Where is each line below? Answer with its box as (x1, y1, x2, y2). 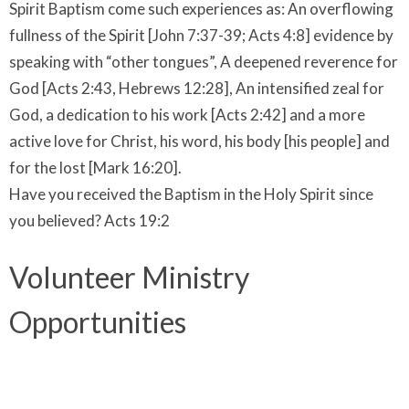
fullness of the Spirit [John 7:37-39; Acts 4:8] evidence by (9, 26, 393, 46)
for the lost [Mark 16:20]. (9, 158, 182, 178)
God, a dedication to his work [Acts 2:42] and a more (9, 105, 365, 125)
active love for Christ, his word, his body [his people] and (9, 131, 390, 152)
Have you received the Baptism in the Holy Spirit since (9, 184, 373, 204)
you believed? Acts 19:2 (9, 211, 170, 231)
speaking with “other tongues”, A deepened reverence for (9, 52, 398, 72)
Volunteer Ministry (9, 259, 249, 296)
